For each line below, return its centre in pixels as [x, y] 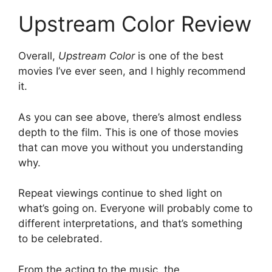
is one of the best [179, 56]
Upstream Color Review [135, 24]
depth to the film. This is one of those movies [128, 132]
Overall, [38, 56]
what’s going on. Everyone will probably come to [135, 209]
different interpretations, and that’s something [130, 224]
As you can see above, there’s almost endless [130, 117]
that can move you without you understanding [131, 147]
